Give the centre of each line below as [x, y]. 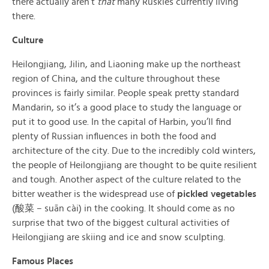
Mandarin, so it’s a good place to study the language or [127, 107]
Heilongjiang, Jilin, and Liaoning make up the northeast [126, 64]
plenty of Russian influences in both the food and [114, 136]
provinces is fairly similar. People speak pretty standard [125, 93]
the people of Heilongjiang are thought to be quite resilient [134, 165]
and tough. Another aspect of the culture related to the [126, 180]
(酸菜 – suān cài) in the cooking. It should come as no [123, 208]
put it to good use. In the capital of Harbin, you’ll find [122, 122]
